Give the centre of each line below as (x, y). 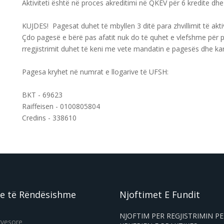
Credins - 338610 (49, 118)
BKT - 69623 (42, 95)
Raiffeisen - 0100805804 (61, 106)
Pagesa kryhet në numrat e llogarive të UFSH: (95, 72)
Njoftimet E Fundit (160, 194)
